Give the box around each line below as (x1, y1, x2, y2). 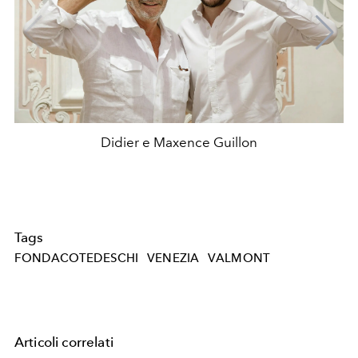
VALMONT (207, 250, 271, 265)
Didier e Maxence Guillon (101, 133, 257, 150)
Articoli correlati (14, 333, 113, 350)
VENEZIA (147, 250, 200, 265)
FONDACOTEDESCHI (14, 250, 139, 265)
